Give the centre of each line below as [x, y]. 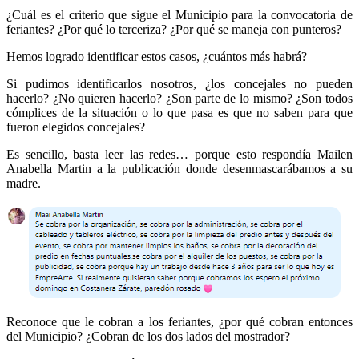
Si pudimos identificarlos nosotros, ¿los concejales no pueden [179, 83]
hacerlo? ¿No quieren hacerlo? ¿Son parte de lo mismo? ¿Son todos [179, 98]
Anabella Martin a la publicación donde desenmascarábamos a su [179, 168]
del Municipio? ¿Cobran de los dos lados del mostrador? [148, 336]
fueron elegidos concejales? [76, 127]
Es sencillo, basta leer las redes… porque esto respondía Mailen [179, 154]
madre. [24, 183]
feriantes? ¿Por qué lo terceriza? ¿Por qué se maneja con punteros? [174, 29]
